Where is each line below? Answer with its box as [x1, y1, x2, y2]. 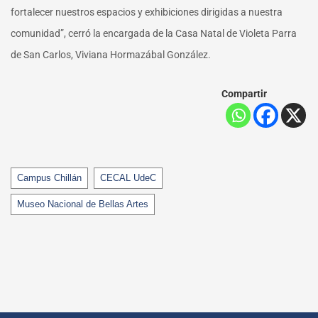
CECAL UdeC [100, 172, 156, 184]
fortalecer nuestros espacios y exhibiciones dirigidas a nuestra [11, 6, 283, 18]
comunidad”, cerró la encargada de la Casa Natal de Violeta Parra [11, 28, 297, 40]
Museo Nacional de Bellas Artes [17, 199, 148, 210]
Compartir [221, 88, 267, 100]
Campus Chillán [17, 172, 82, 184]
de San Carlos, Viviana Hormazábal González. [11, 49, 211, 61]
